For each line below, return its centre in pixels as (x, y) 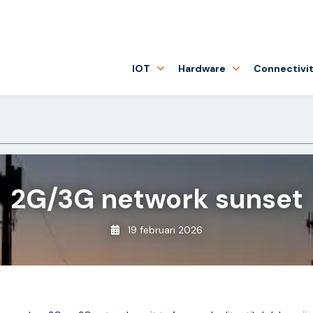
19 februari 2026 (163, 230)
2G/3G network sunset (156, 199)
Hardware (202, 69)
